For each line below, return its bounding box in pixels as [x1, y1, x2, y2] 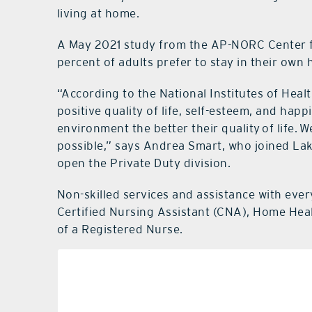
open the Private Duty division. [56, 155, 231, 170]
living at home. [56, 6, 140, 20]
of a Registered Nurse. [56, 221, 183, 236]
